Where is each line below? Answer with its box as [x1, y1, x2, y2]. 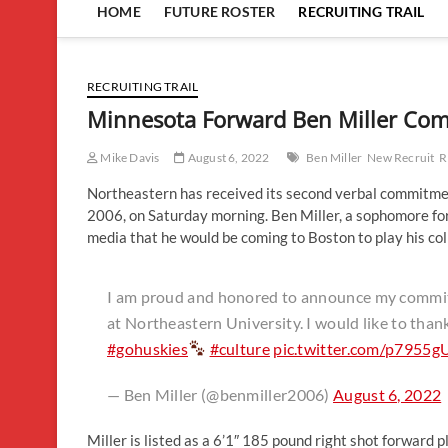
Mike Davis [98, 149, 160, 165]
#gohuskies [107, 338, 189, 358]
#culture [209, 338, 270, 358]
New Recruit [367, 149, 435, 165]
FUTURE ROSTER [163, 2, 276, 20]
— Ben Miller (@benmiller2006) [107, 384, 334, 404]
